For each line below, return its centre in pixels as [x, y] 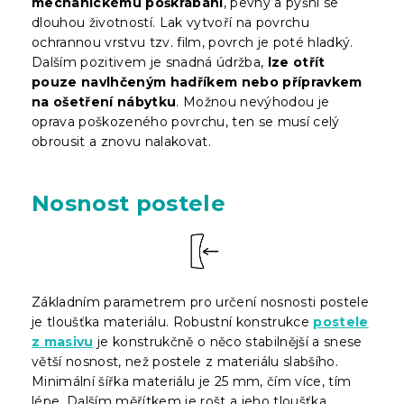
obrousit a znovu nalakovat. [121, 141]
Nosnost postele [129, 203]
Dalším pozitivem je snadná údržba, [150, 62]
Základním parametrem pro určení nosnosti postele [200, 302]
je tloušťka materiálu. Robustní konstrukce [173, 321]
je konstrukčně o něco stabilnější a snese [228, 341]
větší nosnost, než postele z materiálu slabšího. [185, 361]
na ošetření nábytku [104, 101]
